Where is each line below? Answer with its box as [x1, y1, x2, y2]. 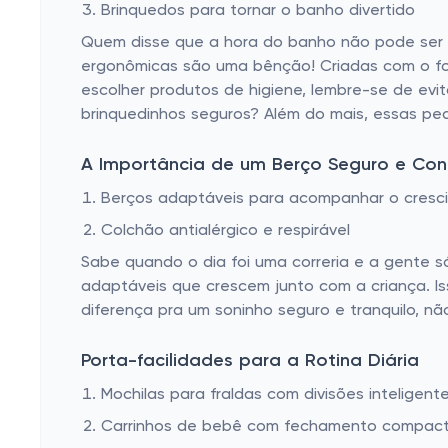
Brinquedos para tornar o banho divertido [101, 3, 415, 19]
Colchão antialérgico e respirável [101, 223, 350, 239]
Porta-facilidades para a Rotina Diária [81, 352, 419, 370]
